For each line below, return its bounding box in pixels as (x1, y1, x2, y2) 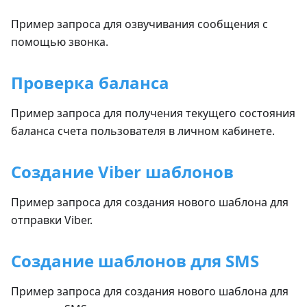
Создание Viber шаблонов (11, 160, 234, 183)
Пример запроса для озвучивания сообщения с (11, 16, 268, 32)
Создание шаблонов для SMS (11, 249, 259, 272)
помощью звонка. (11, 34, 108, 49)
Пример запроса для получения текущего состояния (11, 106, 295, 121)
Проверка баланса (11, 71, 169, 94)
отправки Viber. (11, 212, 93, 228)
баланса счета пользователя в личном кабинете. (11, 123, 275, 138)
